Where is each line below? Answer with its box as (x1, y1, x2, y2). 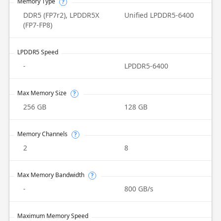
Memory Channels (17, 130, 68, 138)
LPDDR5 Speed (17, 48, 58, 56)
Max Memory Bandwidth (17, 171, 84, 179)
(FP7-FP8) (23, 20, 52, 30)
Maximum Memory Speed (17, 212, 88, 220)
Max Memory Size (17, 89, 67, 97)
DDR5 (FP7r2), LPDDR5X (23, 10, 99, 20)
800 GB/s (124, 184, 153, 193)
